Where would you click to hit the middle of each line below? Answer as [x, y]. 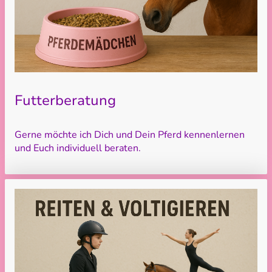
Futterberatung [65, 100]
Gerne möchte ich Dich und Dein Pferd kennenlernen [130, 135]
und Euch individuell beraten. [78, 148]
